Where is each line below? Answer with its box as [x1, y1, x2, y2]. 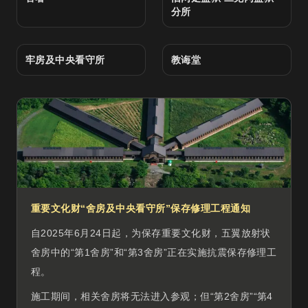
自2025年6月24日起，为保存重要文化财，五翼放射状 [31, 228, 271, 239]
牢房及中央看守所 [25, 54, 105, 65]
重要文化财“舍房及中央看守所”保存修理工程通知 [31, 203, 251, 214]
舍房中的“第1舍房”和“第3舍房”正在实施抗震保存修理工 [31, 247, 277, 258]
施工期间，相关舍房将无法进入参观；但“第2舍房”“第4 [31, 291, 273, 302]
